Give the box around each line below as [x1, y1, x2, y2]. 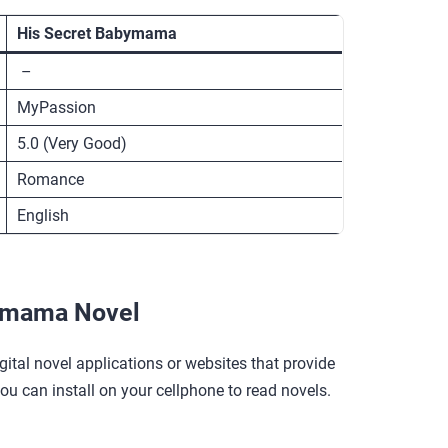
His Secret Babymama [17, 23, 177, 43]
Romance [17, 169, 84, 189]
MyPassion [17, 97, 96, 117]
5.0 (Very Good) [17, 133, 127, 153]
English [17, 205, 69, 225]
